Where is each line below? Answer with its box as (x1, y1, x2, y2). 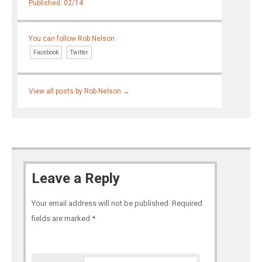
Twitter (70, 49, 89, 56)
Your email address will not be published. (32, 199, 170, 208)
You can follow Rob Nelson (29, 35, 115, 43)
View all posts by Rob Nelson (29, 87, 123, 95)
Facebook (33, 49, 59, 56)
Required (172, 199, 202, 208)
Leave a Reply (32, 170, 120, 187)
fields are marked (32, 214, 92, 223)
